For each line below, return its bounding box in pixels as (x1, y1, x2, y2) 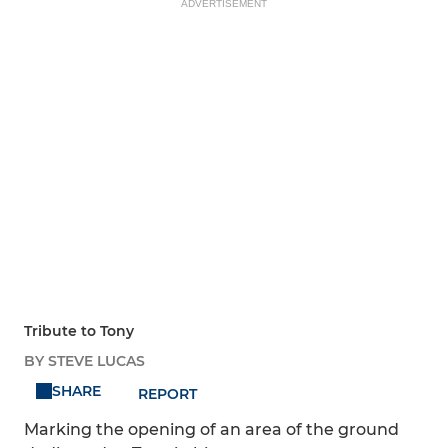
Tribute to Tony (24, 322, 134, 341)
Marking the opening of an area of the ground (24, 420, 399, 440)
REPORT (138, 385, 198, 404)
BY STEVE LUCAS (24, 352, 145, 371)
